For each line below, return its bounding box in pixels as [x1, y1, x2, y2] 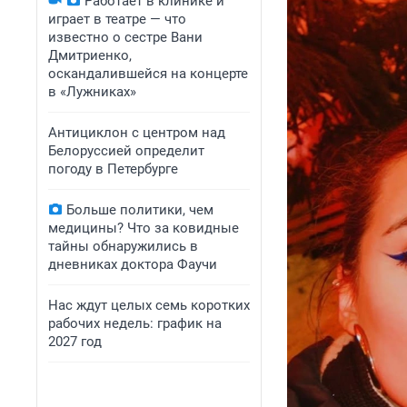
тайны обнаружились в [48, 238, 198, 254]
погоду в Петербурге [48, 161, 178, 177]
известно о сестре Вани [48, 29, 203, 45]
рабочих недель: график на [48, 315, 222, 332]
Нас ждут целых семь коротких [48, 297, 250, 313]
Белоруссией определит [48, 143, 204, 159]
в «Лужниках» [48, 84, 136, 100]
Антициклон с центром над [48, 124, 225, 141]
